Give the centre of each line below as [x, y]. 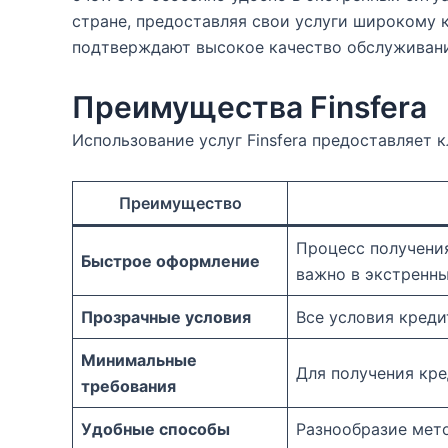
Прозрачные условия [166, 317]
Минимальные [139, 360]
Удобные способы [155, 429]
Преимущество [180, 203]
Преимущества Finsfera [249, 107]
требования [128, 386]
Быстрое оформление [170, 261]
